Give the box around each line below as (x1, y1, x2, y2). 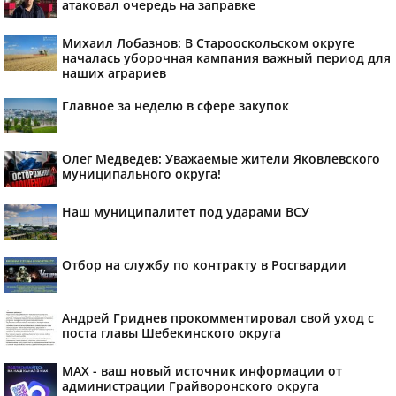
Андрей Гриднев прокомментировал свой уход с (62, 309, 374, 326)
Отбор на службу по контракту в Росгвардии (62, 256, 346, 273)
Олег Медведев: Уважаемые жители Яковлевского (62, 150, 380, 167)
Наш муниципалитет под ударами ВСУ (62, 203, 309, 220)
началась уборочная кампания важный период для (62, 49, 391, 66)
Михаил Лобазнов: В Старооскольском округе (62, 34, 354, 51)
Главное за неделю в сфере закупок (62, 97, 289, 114)
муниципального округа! (62, 165, 221, 182)
